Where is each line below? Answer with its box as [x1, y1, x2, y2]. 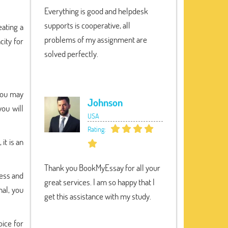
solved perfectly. [44, 48, 98, 60]
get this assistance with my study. [44, 190, 151, 202]
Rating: [88, 124, 107, 134]
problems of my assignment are [44, 34, 147, 45]
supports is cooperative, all [44, 19, 130, 31]
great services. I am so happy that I [44, 176, 155, 188]
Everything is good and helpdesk [44, 5, 148, 17]
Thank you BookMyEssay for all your [44, 162, 160, 174]
